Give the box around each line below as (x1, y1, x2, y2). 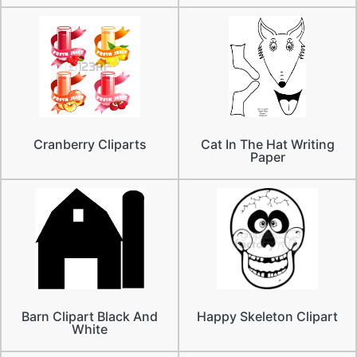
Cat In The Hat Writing (200, 135, 335, 152)
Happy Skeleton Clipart (197, 308, 338, 324)
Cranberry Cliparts (33, 135, 147, 152)
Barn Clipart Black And (22, 308, 158, 324)
